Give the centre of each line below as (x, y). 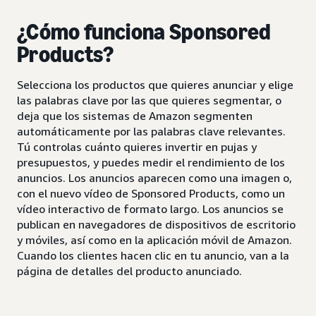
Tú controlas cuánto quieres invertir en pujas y (137, 146)
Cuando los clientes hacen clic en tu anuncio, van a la (153, 255)
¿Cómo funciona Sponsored (144, 31)
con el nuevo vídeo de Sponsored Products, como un (151, 193)
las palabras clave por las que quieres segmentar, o (149, 100)
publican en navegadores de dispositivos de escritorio (156, 224)
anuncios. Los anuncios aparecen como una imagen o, (154, 177)
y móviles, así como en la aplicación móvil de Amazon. (154, 239)
